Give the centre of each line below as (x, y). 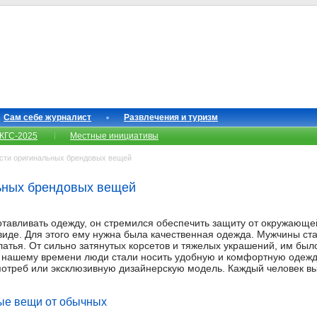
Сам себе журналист (47, 117)
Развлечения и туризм (171, 117)
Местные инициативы (114, 136)
